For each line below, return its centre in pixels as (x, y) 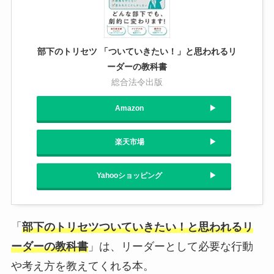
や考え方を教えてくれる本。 (82, 266)
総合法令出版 (137, 82)
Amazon (129, 108)
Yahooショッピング (129, 175)
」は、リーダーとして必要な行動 (170, 246)
